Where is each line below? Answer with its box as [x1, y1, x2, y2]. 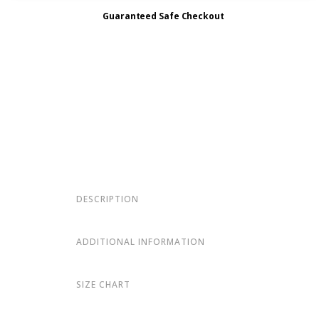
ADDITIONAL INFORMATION [76, 236, 206, 249]
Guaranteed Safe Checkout [103, 10, 224, 23]
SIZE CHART [76, 278, 131, 291]
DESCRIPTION [76, 193, 140, 206]
